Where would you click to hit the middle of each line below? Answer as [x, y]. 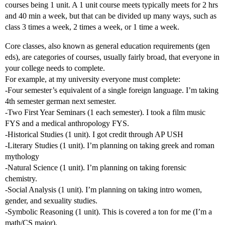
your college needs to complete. [55, 68]
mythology [22, 157]
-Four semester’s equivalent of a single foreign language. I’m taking [112, 90]
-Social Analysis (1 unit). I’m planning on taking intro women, [103, 190]
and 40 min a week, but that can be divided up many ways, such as [111, 16]
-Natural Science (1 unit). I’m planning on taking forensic [96, 168]
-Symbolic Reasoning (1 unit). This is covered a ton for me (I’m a [108, 212]
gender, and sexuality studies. [51, 201]
